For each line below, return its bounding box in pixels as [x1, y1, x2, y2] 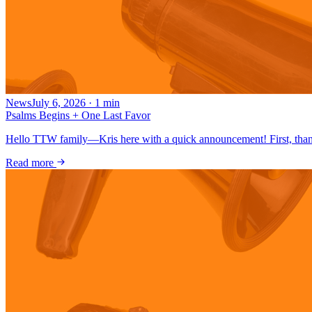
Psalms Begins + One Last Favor [6, 109, 150, 122]
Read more [6, 157, 56, 169]
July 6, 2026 [31, 97, 86, 109]
